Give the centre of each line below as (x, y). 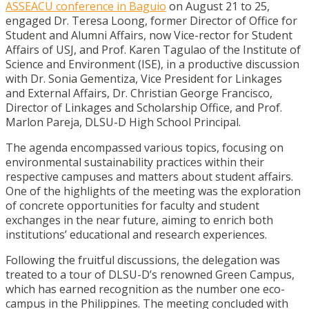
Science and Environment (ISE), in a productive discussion (152, 64)
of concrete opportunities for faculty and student (132, 206)
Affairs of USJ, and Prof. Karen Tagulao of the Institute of (153, 50)
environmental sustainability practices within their (135, 162)
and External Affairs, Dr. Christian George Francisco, (139, 93)
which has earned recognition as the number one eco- (145, 289)
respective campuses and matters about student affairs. (149, 177)
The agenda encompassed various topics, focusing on (144, 148)
